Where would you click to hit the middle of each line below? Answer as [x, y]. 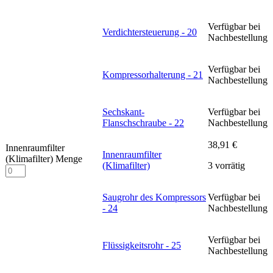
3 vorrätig [226, 166]
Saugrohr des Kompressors [154, 197]
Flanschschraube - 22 [143, 123]
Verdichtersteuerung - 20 [150, 32]
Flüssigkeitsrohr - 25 [142, 246]
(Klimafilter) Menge [44, 159]
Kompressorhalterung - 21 [153, 75]
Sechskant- [123, 112]
